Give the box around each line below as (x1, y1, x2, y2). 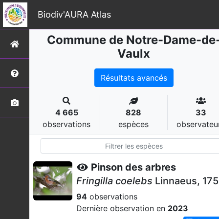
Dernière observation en (76, 203, 168, 213)
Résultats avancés (100, 73, 167, 83)
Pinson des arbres (91, 161, 176, 173)
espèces (118, 119, 149, 129)
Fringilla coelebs (76, 175, 153, 187)
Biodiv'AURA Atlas (38, 9, 111, 20)
